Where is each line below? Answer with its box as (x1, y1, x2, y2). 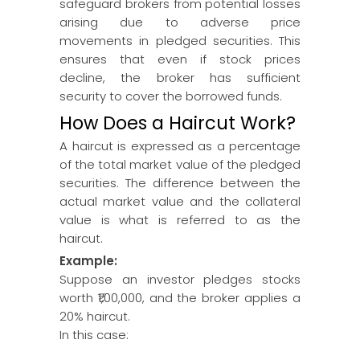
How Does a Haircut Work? (59, 110, 296, 136)
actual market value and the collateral (59, 193, 301, 210)
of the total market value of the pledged (59, 156, 301, 173)
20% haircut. (59, 308, 130, 325)
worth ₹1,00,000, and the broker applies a (59, 289, 301, 306)
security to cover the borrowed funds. (59, 88, 282, 104)
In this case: (59, 326, 129, 343)
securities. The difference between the (59, 174, 301, 191)
